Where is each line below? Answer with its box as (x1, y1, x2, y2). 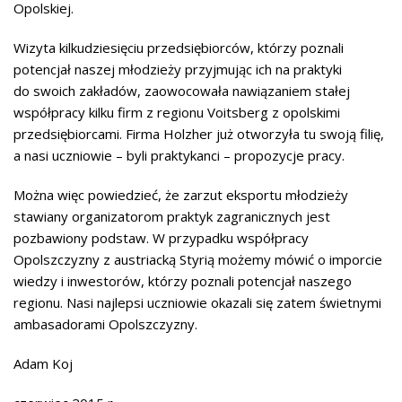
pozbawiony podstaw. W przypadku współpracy (13, 229, 309, 247)
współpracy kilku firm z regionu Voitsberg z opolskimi (13, 103, 340, 121)
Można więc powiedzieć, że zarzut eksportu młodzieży (13, 186, 348, 204)
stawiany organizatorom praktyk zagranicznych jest (13, 207, 330, 225)
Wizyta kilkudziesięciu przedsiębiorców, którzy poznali (13, 39, 344, 57)
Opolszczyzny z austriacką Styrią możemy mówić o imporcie (13, 250, 382, 268)
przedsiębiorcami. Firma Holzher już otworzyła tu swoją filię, (13, 125, 384, 143)
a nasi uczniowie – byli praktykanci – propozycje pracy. (13, 146, 345, 164)
